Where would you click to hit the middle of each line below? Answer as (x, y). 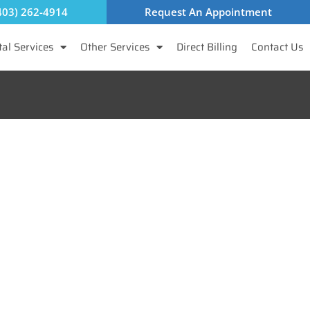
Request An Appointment (208, 12)
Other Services (115, 47)
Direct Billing (207, 47)
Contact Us (277, 47)
